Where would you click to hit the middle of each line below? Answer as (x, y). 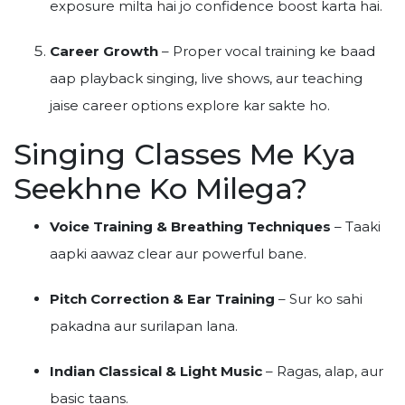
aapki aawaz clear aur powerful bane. (178, 254)
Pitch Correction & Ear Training (162, 299)
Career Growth (104, 51)
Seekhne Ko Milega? (160, 188)
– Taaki (356, 226)
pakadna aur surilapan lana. (144, 326)
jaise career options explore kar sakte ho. (190, 105)
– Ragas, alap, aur (323, 371)
